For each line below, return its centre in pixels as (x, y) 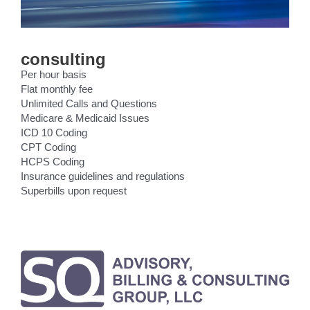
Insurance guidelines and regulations (103, 176)
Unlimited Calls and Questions (89, 103)
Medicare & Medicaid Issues (85, 118)
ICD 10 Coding (54, 133)
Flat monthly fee (57, 89)
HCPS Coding (53, 162)
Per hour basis (54, 74)
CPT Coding (48, 147)
